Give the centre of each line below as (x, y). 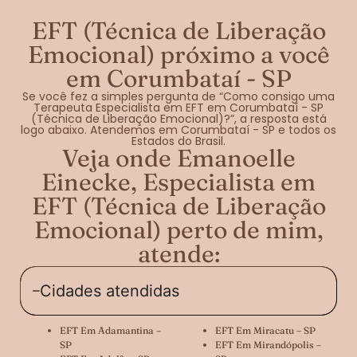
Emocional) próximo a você (178, 54)
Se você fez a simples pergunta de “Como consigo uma (178, 96)
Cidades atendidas (110, 290)
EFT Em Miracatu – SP (265, 330)
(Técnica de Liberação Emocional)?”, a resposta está (178, 118)
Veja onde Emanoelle (178, 158)
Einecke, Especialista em (178, 182)
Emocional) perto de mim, (178, 229)
